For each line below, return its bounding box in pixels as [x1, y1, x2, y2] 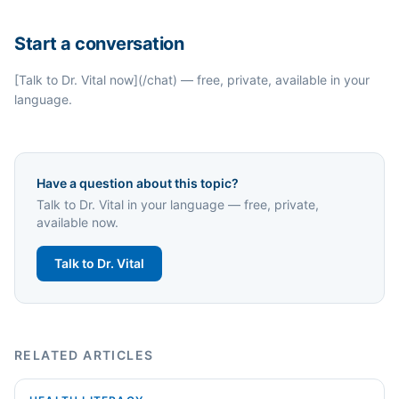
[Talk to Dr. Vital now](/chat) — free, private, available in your [14, 72, 370, 87]
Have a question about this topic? [37, 175, 239, 191]
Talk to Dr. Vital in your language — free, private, [37, 197, 319, 212]
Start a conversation [14, 33, 183, 54]
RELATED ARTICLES [14, 347, 154, 362]
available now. [37, 215, 118, 230]
